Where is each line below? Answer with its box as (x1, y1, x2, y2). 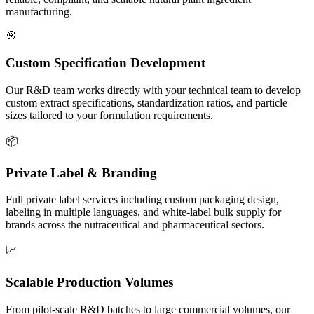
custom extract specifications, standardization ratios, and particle (6, 96, 287, 109)
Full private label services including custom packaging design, (6, 193, 279, 206)
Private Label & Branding (6, 165, 157, 180)
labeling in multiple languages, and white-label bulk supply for (6, 206, 281, 219)
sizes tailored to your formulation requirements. (6, 109, 213, 121)
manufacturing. (6, 6, 72, 18)
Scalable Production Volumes (6, 274, 173, 289)
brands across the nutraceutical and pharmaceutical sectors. (6, 219, 264, 231)
